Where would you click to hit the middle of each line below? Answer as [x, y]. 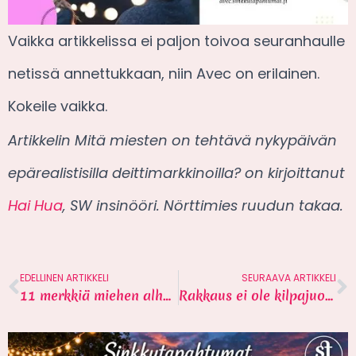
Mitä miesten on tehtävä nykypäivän [206, 140]
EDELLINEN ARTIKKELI [64, 277]
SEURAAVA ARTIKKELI [289, 277]
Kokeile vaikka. [58, 106]
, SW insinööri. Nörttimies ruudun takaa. [203, 205]
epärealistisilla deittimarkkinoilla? [124, 172]
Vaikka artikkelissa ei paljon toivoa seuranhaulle [176, 41]
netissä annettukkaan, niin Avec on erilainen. [164, 73]
